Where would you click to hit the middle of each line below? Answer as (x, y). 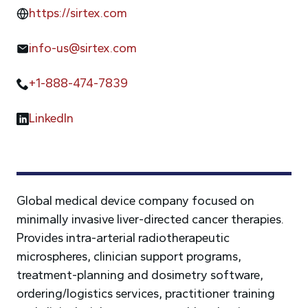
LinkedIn (51, 118)
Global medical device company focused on (135, 201)
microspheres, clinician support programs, (129, 256)
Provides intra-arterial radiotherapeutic (123, 238)
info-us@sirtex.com (83, 48)
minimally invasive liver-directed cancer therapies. (150, 219)
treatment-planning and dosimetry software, (140, 275)
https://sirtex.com (78, 13)
